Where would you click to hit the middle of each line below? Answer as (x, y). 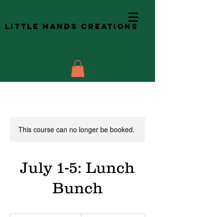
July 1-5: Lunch (77, 167)
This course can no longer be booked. (77, 129)
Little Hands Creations (71, 26)
